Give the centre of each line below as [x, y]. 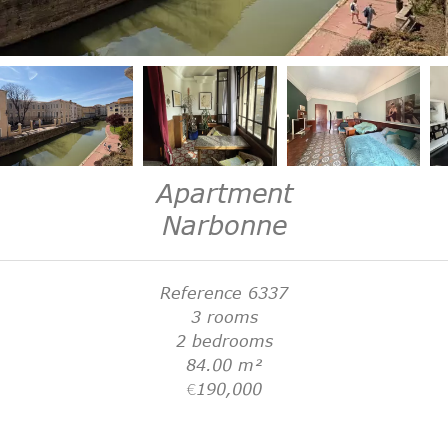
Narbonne [224, 223]
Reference [201, 292]
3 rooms [224, 316]
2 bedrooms [224, 340]
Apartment [224, 191]
